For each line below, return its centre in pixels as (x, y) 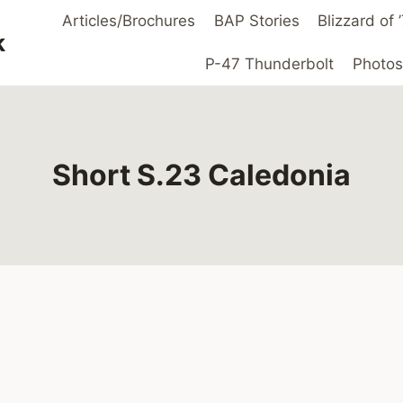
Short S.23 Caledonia (201, 175)
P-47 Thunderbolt (270, 63)
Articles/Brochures (129, 21)
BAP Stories (256, 21)
